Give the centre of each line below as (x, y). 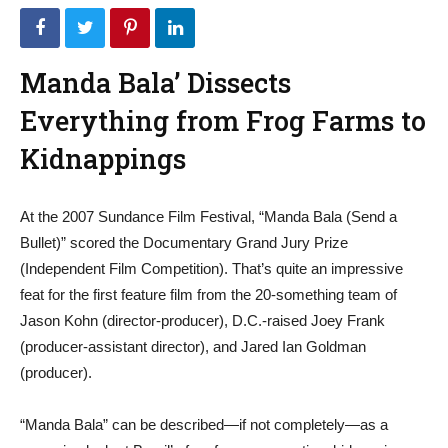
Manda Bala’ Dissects (155, 82)
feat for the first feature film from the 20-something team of (208, 294)
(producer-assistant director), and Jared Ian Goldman (193, 346)
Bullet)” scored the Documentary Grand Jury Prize (184, 242)
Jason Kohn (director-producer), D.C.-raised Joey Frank (202, 320)
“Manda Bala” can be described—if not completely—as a (204, 424)
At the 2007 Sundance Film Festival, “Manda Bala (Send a (208, 216)
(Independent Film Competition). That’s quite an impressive (211, 268)
